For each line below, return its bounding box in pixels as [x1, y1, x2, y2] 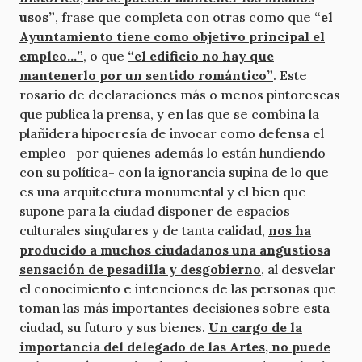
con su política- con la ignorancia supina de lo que [19, 163, 329, 180]
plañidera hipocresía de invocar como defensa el [19, 124, 324, 141]
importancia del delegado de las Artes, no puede [19, 338, 330, 355]
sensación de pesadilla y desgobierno [19, 260, 261, 277]
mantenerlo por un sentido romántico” [19, 66, 273, 83]
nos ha [268, 221, 311, 238]
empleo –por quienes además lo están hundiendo [19, 144, 326, 161]
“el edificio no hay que [128, 47, 274, 64]
